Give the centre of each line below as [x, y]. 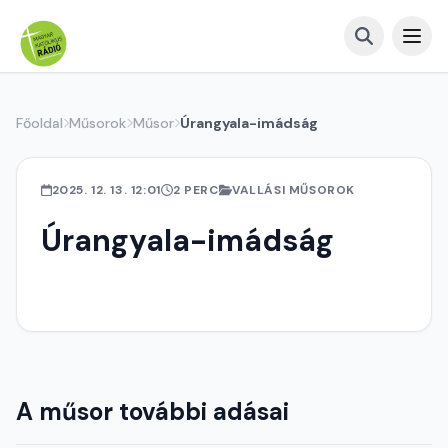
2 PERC [195, 190]
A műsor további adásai [152, 411]
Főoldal [39, 123]
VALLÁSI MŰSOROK [294, 190]
